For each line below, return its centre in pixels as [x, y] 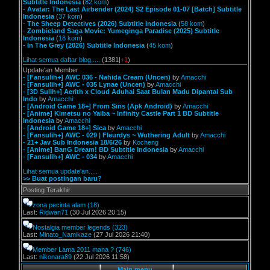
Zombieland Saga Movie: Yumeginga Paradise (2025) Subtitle [123, 31]
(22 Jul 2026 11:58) [101, 257]
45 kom [160, 45]
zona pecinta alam [59, 205]
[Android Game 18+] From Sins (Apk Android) [100, 106]
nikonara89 [55, 257]
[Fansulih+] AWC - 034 [62, 157]
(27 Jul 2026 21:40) [121, 234]
